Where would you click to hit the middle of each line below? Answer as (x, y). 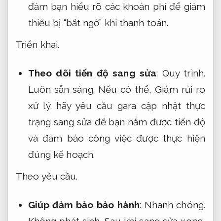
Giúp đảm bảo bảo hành (84, 204)
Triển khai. (38, 45)
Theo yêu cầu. (47, 176)
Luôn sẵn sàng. (61, 89)
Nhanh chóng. (175, 204)
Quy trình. (184, 73)
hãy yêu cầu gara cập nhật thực (128, 105)
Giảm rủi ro (180, 89)
